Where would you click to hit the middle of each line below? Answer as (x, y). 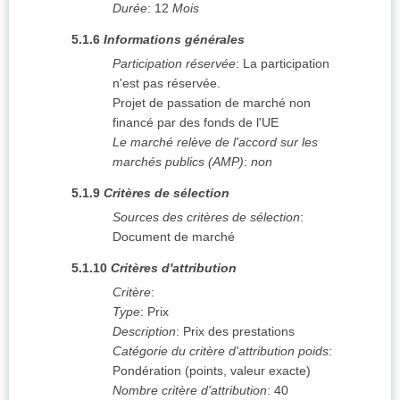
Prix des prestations (239, 332)
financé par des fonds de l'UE (196, 123)
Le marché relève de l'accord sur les (215, 142)
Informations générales (174, 40)
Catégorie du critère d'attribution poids (221, 351)
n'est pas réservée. (167, 83)
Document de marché (174, 237)
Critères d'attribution (174, 268)
